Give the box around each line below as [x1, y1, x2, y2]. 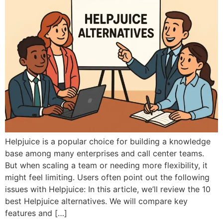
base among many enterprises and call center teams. [5, 148, 204, 159]
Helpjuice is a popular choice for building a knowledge [5, 136, 211, 147]
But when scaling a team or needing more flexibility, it [5, 160, 208, 171]
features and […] [5, 208, 67, 219]
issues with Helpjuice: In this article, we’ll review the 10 [5, 184, 211, 195]
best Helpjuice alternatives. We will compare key [5, 196, 188, 207]
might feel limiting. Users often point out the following [5, 172, 210, 183]
